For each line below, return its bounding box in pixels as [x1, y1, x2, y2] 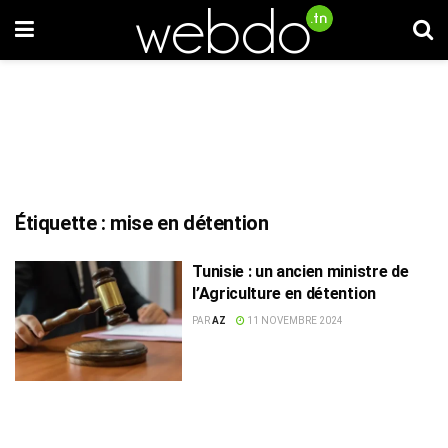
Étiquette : [15, 211, 111, 235]
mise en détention [110, 211, 269, 235]
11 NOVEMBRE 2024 [245, 315, 344, 326]
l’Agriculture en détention [192, 284, 376, 303]
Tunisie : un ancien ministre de [192, 262, 409, 281]
